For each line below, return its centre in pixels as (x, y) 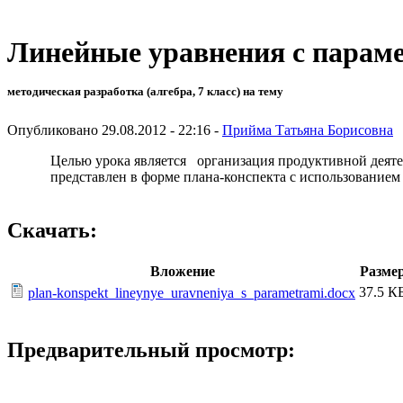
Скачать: (52, 231)
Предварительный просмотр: (151, 350)
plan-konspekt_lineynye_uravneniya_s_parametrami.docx (192, 293)
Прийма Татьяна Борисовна (308, 130)
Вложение (183, 272)
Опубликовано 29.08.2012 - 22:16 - (115, 130)
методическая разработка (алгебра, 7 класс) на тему (145, 92)
